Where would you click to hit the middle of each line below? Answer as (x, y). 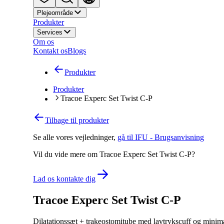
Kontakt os (50, 51)
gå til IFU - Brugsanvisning (161, 137)
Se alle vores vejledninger (73, 137)
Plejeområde (55, 13)
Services (50, 32)
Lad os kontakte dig (64, 178)
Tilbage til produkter (77, 120)
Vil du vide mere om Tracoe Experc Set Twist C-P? (114, 154)
